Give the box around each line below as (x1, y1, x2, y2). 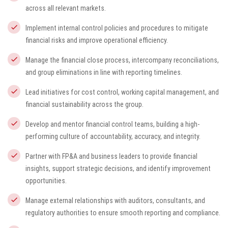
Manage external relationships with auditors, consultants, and (25, 196, 205, 205)
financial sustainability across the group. (25, 100, 144, 108)
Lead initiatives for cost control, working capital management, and (25, 88, 219, 96)
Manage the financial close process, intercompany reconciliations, (25, 56, 219, 64)
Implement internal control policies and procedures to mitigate (25, 24, 208, 32)
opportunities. (25, 177, 67, 185)
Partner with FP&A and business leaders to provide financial (25, 152, 197, 160)
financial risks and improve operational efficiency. (25, 36, 168, 44)
